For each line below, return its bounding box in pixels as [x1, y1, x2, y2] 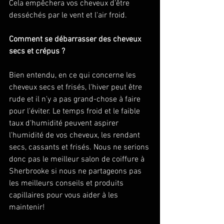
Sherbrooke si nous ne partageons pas [9, 166, 143, 176]
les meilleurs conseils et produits [9, 178, 125, 188]
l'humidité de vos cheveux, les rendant [9, 130, 142, 140]
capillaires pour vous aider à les [9, 190, 120, 200]
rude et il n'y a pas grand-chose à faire [9, 94, 142, 104]
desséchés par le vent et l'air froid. [9, 10, 129, 20]
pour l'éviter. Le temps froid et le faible [9, 106, 142, 116]
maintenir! [9, 202, 46, 212]
